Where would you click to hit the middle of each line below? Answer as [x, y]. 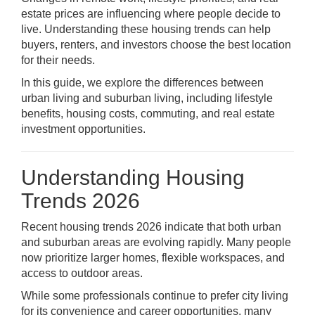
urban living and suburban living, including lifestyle [147, 98]
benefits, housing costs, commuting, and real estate [148, 114]
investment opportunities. [83, 129]
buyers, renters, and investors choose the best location [156, 45]
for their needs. [58, 60]
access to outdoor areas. [82, 273]
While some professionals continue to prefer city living [155, 296]
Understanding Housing [133, 178]
